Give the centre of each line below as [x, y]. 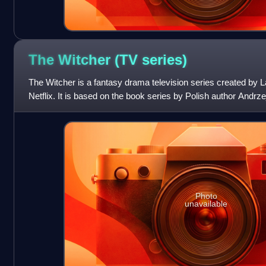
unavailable [206, 204]
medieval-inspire [60, 109]
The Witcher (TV [85, 59]
